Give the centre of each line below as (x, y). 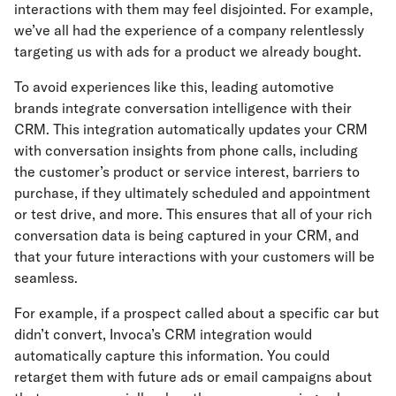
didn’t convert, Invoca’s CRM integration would (163, 334)
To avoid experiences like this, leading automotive (174, 86)
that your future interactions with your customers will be (194, 256)
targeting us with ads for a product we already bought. (190, 51)
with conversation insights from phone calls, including (186, 150)
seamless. (48, 277)
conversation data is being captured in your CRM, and (187, 235)
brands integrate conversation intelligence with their (183, 107)
